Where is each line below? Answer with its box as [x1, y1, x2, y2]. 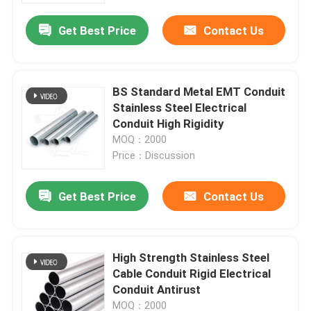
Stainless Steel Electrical [112, 101, 247, 115]
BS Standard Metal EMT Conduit [112, 85, 286, 99]
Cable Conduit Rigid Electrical [112, 267, 271, 281]
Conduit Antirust [112, 283, 201, 297]
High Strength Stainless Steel [112, 251, 270, 265]
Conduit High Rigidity [112, 117, 224, 131]
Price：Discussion [112, 150, 196, 162]
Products [24, 255, 74, 270]
